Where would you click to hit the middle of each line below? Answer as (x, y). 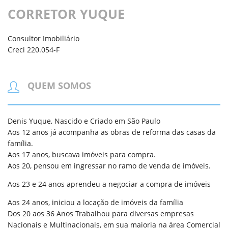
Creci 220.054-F (34, 49)
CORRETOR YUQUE (66, 14)
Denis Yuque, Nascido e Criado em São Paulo (84, 121)
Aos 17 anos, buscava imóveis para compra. (82, 154)
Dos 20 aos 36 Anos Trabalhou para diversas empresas (101, 213)
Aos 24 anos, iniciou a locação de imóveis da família (95, 202)
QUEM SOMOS (59, 86)
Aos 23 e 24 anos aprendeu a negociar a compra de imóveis (109, 184)
